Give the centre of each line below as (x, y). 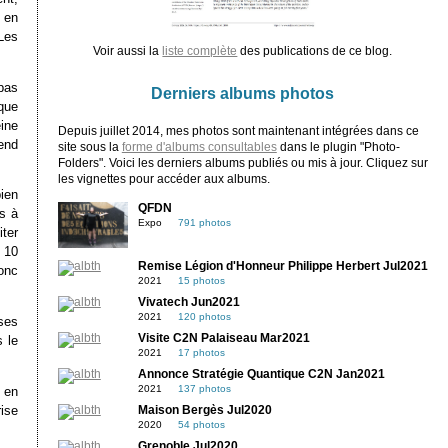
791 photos (204, 222)
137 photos (204, 389)
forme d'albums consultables (199, 146)
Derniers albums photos (243, 92)
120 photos (204, 317)
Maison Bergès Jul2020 (204, 410)
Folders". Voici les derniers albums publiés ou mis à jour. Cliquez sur (242, 162)
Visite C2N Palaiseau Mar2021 (223, 338)
